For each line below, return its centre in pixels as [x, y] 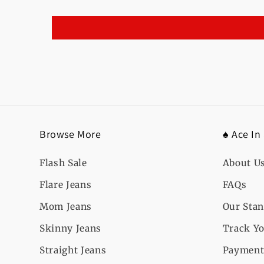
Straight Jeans [73, 250]
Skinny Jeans [70, 229]
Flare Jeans [66, 185]
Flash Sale [63, 163]
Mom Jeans [66, 207]
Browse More [70, 134]
